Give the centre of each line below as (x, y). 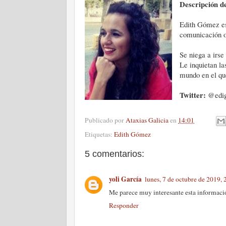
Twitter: (192, 95)
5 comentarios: (115, 154)
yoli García (125, 179)
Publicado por (105, 120)
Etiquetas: (99, 134)
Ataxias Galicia (147, 120)
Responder (124, 205)
